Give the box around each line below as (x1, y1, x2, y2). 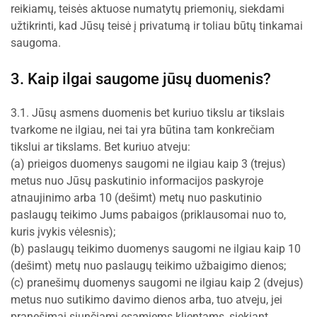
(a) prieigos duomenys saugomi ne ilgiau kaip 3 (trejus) (11, 157, 286, 171)
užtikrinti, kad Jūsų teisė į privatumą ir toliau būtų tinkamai (11, 19, 303, 33)
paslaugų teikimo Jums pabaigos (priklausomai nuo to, (11, 208, 286, 221)
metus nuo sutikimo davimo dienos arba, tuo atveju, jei (11, 293, 282, 306)
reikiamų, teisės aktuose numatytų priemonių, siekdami (11, 2, 284, 16)
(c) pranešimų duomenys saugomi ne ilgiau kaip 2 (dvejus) (11, 276, 304, 289)
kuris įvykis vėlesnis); (11, 225, 115, 238)
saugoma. (11, 36, 61, 50)
